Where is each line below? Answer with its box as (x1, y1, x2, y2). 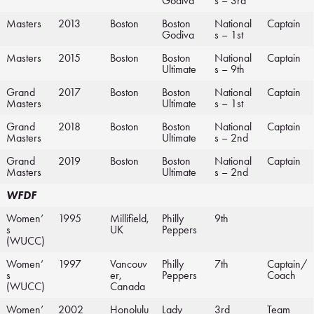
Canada (110, 280, 145, 294)
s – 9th (214, 62, 245, 76)
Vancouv (110, 257, 147, 271)
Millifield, (110, 212, 149, 226)
